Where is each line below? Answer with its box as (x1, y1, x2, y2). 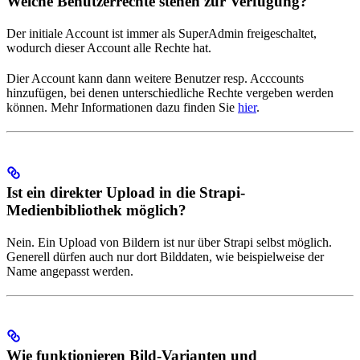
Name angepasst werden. (6, 264, 133, 278)
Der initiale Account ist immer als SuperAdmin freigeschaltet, (6, 26, 317, 40)
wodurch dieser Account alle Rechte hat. (6, 40, 211, 55)
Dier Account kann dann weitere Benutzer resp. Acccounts (6, 71, 304, 85)
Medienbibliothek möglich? (6, 201, 186, 219)
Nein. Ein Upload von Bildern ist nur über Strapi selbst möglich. (6, 235, 332, 249)
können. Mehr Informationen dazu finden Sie (6, 100, 238, 114)
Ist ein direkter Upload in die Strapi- (6, 183, 245, 201)
